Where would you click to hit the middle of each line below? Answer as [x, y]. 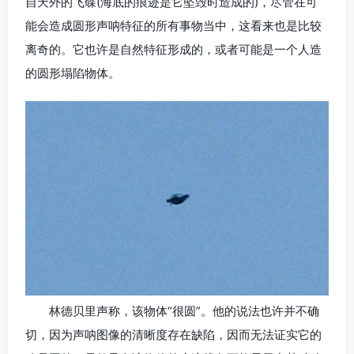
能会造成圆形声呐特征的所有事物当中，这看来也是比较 [173, 25]
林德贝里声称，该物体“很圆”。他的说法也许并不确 [184, 311]
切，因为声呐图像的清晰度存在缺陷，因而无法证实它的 [173, 334]
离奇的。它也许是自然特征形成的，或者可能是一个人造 [173, 49]
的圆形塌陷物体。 [73, 73]
